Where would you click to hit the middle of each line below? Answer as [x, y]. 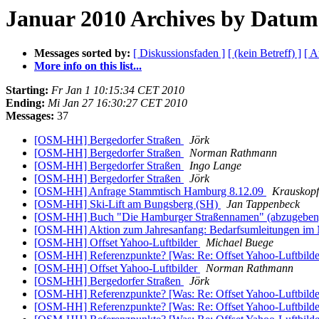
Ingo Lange [215, 166]
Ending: [25, 103]
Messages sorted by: [82, 53]
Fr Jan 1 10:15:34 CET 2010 [118, 90]
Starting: [27, 90]
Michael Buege [240, 243]
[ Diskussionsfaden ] [179, 53]
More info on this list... [88, 66]
